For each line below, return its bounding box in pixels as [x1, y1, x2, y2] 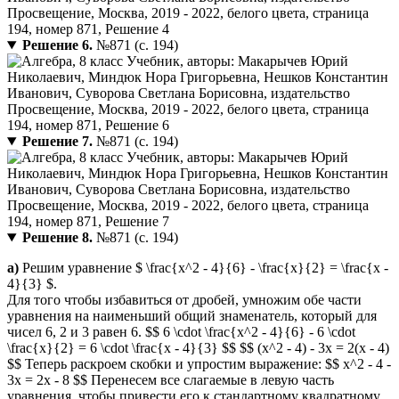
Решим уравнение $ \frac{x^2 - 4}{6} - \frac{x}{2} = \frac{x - [19, 260, 388, 276]
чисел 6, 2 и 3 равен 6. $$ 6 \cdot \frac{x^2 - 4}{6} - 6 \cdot [7, 324, 355, 340]
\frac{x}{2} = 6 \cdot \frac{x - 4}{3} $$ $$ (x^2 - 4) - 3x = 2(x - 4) [7, 340, 389, 356]
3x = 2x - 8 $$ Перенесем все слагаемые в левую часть [7, 372, 334, 388]
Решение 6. [21, 37, 93, 53]
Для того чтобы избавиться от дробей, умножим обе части [7, 292, 362, 308]
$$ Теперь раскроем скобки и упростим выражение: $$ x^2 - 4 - [7, 356, 391, 372]
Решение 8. [21, 230, 93, 246]
